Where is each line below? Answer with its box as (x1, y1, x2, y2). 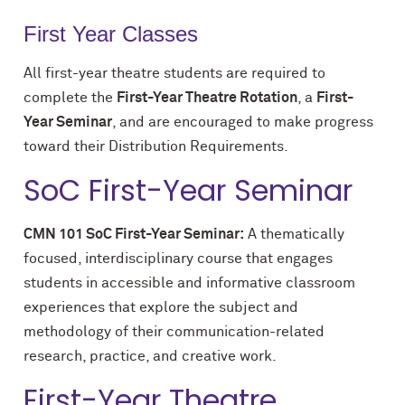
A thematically (244, 227, 344, 241)
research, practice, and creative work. (24, 349, 277, 363)
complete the (24, 90, 117, 105)
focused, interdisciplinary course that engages (24, 251, 333, 266)
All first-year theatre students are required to (24, 66, 325, 80)
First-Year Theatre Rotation (117, 90, 297, 105)
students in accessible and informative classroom (24, 276, 355, 290)
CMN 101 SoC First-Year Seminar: (24, 227, 244, 241)
